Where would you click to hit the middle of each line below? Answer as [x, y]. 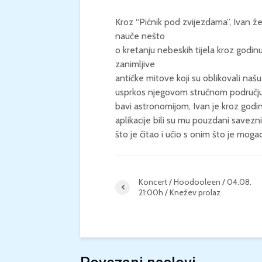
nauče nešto [140, 36]
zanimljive [135, 64]
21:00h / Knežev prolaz [180, 192]
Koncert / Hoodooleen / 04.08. [195, 182]
